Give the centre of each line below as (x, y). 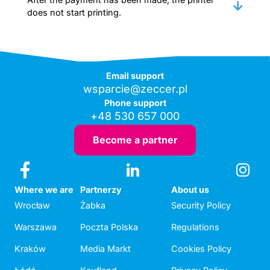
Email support (135, 76)
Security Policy (201, 205)
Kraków (30, 248)
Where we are (44, 189)
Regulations (195, 227)
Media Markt (105, 248)
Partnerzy (101, 189)
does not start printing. (74, 12)
